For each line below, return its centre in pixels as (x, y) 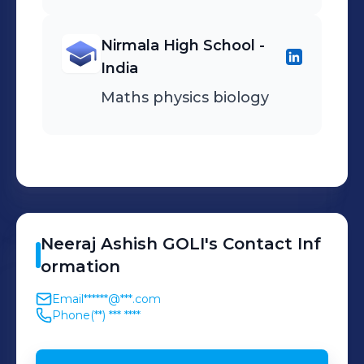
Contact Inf (269, 244)
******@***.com (122, 299)
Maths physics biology (185, 97)
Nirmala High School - (183, 45)
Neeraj (68, 244)
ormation (80, 266)
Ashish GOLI (153, 244)
